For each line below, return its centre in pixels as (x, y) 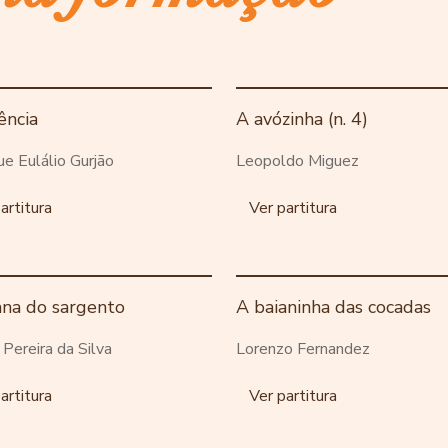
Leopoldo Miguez (297, 160)
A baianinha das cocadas (333, 306)
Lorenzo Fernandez (303, 348)
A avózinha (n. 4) (302, 118)
